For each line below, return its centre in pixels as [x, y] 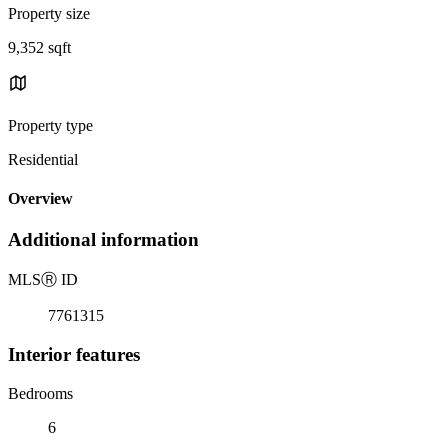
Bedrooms [40, 393]
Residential [43, 159]
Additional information [103, 240]
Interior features [74, 354]
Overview [40, 199]
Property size [49, 13]
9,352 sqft [39, 47]
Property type [50, 125]
